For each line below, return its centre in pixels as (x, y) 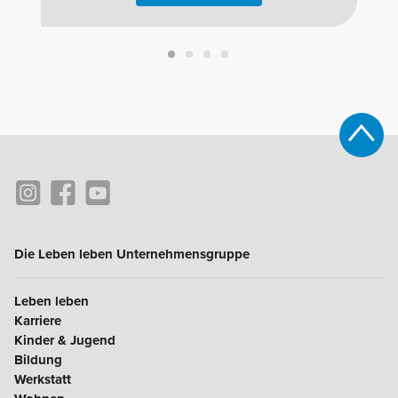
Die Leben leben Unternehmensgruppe (132, 254)
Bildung (38, 359)
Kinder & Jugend (65, 340)
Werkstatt (43, 379)
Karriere (38, 320)
